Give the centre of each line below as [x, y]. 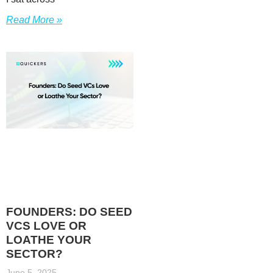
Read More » [34, 20]
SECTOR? [34, 253]
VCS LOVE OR [46, 225]
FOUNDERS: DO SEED [69, 211]
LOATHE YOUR [49, 239]
